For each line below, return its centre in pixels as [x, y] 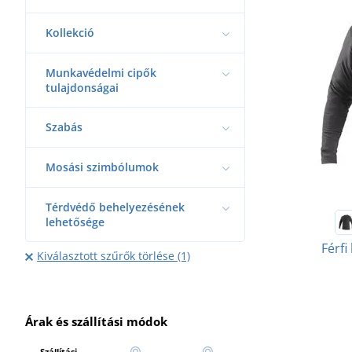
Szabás [64, 126]
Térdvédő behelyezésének [115, 207]
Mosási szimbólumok [102, 167]
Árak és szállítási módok [96, 321]
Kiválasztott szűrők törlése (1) [113, 255]
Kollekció [70, 32]
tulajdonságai [82, 87]
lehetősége [75, 222]
